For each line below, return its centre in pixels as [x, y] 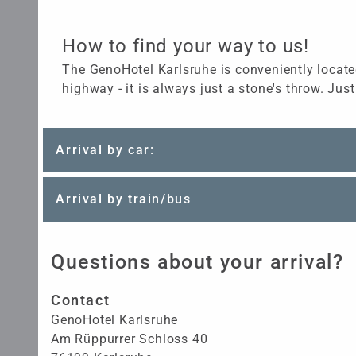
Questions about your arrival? [197, 262]
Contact [81, 300]
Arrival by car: [105, 149]
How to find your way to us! [186, 46]
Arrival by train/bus [124, 199]
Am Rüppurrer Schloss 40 [130, 339]
